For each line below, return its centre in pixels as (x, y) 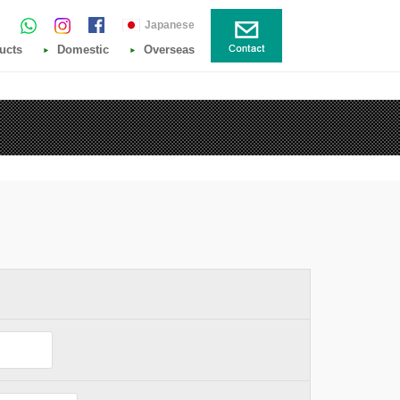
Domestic (83, 50)
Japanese (170, 25)
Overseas (169, 50)
